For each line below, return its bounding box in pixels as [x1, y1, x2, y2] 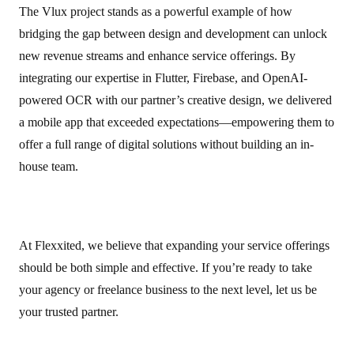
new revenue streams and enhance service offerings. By [19, 49, 296, 62]
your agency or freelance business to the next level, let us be [19, 283, 317, 296]
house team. [19, 160, 78, 173]
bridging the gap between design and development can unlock [19, 27, 327, 40]
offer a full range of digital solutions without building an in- [19, 137, 314, 151]
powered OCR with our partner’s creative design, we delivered [19, 93, 332, 107]
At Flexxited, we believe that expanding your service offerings [19, 239, 330, 252]
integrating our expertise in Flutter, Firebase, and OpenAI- [19, 71, 307, 85]
